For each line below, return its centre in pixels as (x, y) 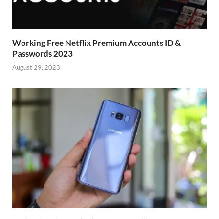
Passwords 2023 (43, 53)
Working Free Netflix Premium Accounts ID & (97, 43)
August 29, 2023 (36, 68)
